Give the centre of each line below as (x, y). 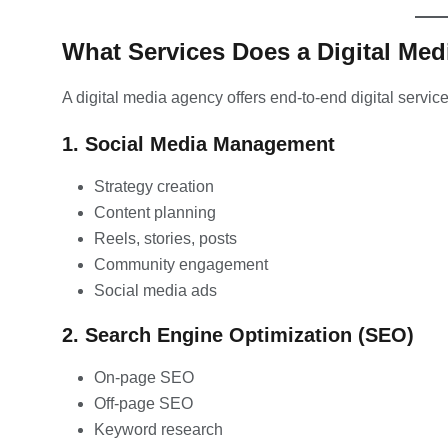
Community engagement (181, 264)
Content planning (155, 212)
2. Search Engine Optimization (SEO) (238, 334)
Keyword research (158, 429)
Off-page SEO (143, 403)
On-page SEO (144, 377)
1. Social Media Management (198, 143)
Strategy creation (154, 186)
